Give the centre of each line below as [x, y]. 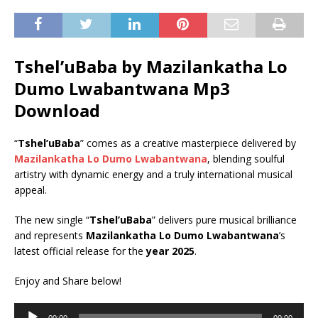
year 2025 [170, 251]
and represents [50, 235]
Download [57, 110]
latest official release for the [80, 251]
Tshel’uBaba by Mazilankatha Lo [151, 66]
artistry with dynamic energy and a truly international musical [153, 174]
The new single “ [52, 220]
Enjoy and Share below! [68, 281]
